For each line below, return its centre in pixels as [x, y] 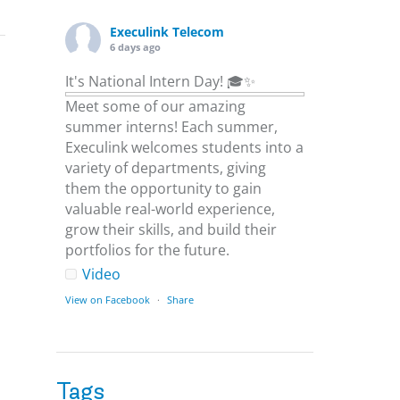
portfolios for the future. [148, 250]
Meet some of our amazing [156, 106]
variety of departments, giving [166, 167]
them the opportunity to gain [164, 188]
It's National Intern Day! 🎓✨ [161, 81]
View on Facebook [108, 299]
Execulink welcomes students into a [185, 147]
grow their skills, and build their [171, 229]
